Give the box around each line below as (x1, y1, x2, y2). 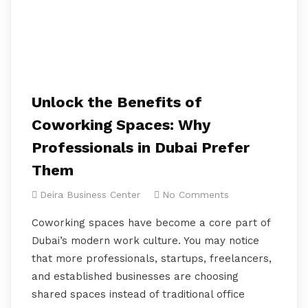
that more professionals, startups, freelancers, (32, 252, 272, 265)
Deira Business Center (40, 189, 140, 200)
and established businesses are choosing (32, 270, 239, 283)
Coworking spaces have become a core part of (32, 217, 270, 229)
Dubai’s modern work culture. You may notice (32, 234, 259, 247)
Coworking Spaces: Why (32, 116, 210, 133)
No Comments (162, 189, 229, 200)
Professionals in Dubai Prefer (32, 139, 250, 156)
